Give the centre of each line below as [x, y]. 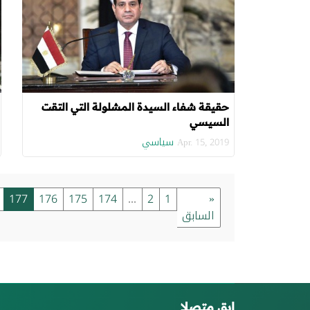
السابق [198, 215]
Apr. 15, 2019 [203, 143]
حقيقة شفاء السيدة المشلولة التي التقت [135, 107]
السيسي [209, 122]
